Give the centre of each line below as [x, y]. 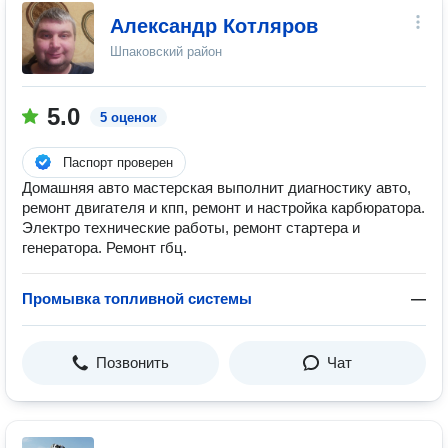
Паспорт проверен [118, 162]
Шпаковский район [166, 51]
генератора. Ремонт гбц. [104, 247]
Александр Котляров [214, 26]
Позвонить [132, 362]
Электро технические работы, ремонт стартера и [191, 227]
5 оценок [128, 117]
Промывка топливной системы [137, 298]
